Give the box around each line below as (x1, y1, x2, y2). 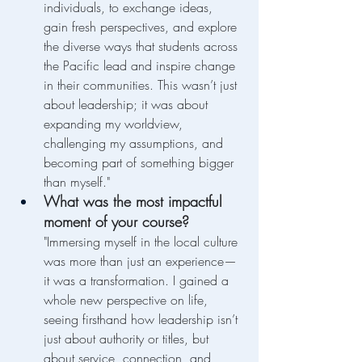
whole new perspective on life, (44, 291, 212, 309)
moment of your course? (44, 212, 189, 232)
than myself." (44, 173, 110, 192)
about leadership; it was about (44, 95, 212, 114)
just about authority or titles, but (44, 330, 213, 348)
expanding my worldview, (44, 115, 187, 133)
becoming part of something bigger (44, 154, 238, 172)
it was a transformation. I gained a (44, 271, 233, 290)
